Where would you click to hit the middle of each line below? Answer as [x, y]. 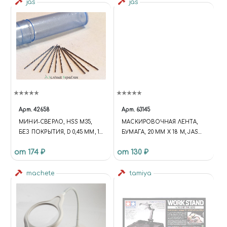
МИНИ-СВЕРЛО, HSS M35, [55, 122]
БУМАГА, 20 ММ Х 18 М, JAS [160, 132]
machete [39, 174]
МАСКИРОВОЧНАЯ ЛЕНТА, [160, 122]
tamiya [139, 174]
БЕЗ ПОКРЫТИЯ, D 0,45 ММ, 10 [61, 132]
